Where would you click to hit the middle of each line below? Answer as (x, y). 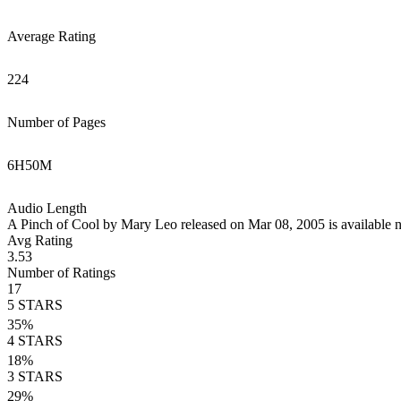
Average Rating (51, 36)
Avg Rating (40, 240)
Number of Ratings (61, 273)
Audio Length (47, 208)
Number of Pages (56, 122)
